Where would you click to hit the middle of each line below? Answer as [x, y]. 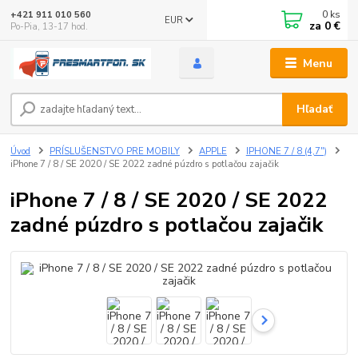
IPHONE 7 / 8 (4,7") [286, 151]
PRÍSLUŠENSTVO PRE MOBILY [115, 151]
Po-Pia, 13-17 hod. [50, 26]
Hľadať [315, 109]
